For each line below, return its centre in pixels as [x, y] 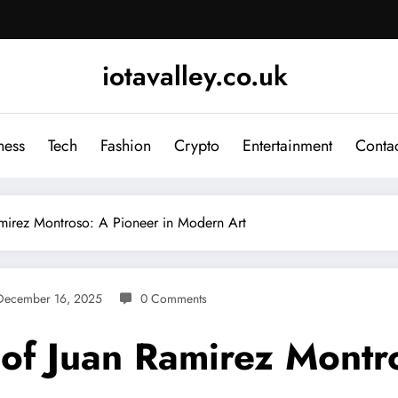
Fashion [125, 145]
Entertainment [287, 145]
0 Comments [174, 298]
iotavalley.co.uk [195, 76]
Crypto [196, 145]
